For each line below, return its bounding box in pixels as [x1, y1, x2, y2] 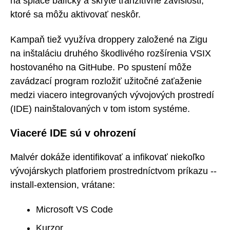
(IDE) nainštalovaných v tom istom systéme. [10, 103, 190, 114]
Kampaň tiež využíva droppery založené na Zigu [10, 34, 207, 45]
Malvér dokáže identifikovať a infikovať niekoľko [10, 151, 205, 162]
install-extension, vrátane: [10, 179, 115, 190]
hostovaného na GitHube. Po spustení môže [10, 62, 191, 72]
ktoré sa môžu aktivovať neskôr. [10, 9, 141, 20]
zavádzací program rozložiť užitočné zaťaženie [10, 75, 202, 86]
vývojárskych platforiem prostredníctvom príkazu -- [10, 165, 217, 176]
